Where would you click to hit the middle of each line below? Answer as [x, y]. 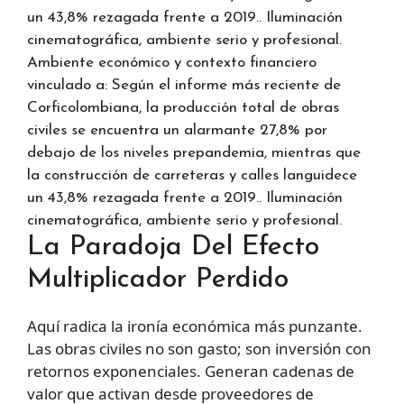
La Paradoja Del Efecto [173, 248]
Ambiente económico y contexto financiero [172, 63]
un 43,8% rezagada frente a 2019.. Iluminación [185, 198]
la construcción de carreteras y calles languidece [192, 176]
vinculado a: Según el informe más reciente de [184, 86]
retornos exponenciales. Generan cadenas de [191, 372]
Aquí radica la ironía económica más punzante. [195, 326]
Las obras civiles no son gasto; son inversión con [199, 349]
